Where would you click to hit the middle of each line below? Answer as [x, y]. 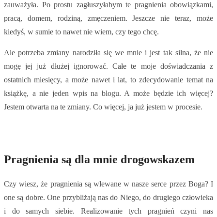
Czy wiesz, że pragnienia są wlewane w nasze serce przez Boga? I [108, 184]
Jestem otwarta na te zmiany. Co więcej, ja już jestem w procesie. [103, 107]
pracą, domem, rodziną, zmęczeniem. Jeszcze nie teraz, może [108, 18]
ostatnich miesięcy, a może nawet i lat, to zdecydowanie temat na [108, 80]
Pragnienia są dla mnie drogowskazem [99, 160]
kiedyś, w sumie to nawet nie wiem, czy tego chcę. [81, 32]
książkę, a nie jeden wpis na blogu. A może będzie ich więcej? [108, 93]
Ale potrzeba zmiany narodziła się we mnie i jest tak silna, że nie [108, 53]
